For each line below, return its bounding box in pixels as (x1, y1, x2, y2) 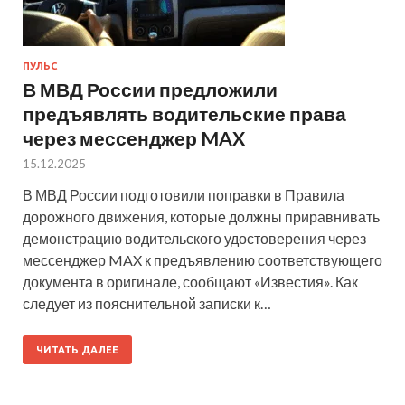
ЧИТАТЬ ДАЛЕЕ (36, 344, 118, 355)
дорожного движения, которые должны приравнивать (23, 207, 380, 225)
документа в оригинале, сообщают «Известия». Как (23, 272, 358, 290)
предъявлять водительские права (23, 101, 346, 125)
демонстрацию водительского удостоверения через (23, 229, 366, 247)
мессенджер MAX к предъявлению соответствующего (23, 250, 382, 268)
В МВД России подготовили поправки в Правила (23, 185, 344, 203)
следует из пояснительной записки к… (23, 294, 271, 312)
